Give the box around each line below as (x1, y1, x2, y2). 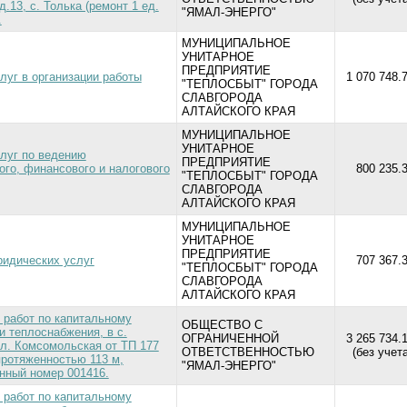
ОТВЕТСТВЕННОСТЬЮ (181, 345, 314, 359)
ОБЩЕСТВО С (181, 318, 263, 332)
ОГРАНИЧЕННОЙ (181, 332, 279, 345)
